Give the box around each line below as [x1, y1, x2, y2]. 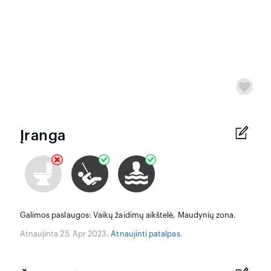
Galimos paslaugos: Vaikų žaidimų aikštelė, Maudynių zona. [19, 212, 237, 220]
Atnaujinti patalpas [111, 230, 180, 238]
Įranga [19, 128, 66, 143]
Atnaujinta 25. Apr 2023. [19, 230, 111, 238]
